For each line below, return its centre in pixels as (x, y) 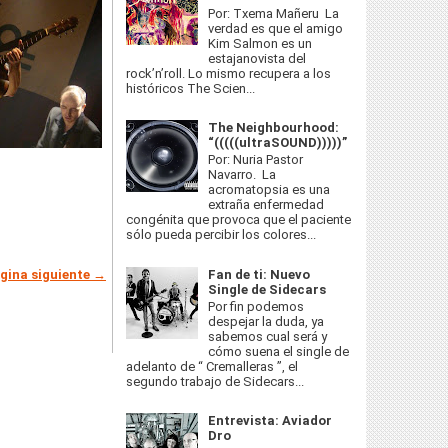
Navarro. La (242, 175)
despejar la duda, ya (266, 322)
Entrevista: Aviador (270, 421)
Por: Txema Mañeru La (274, 13)
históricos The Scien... (190, 88)
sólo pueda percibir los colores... (221, 235)
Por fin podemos (256, 307)
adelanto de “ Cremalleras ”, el (212, 367)
